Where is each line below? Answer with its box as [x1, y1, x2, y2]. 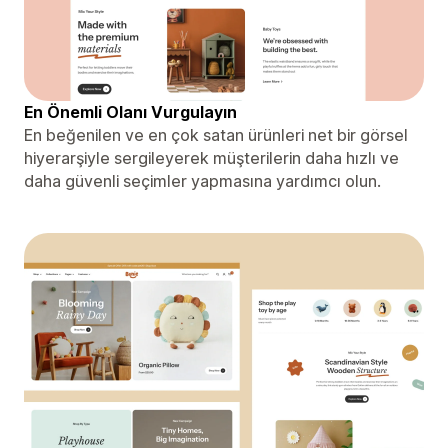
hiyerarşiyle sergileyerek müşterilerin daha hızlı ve [24, 147, 399, 168]
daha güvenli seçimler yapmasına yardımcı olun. [24, 170, 381, 191]
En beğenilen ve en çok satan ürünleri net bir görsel [24, 124, 408, 145]
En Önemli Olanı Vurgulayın [24, 101, 237, 122]
